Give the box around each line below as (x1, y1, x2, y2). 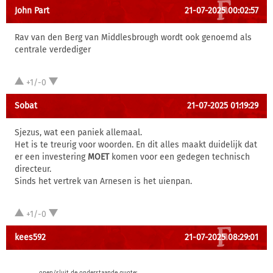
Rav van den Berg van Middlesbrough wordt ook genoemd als (15, 32, 252, 43)
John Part (15, 5, 49, 16)
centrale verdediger (15, 44, 91, 55)
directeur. (15, 164, 51, 174)
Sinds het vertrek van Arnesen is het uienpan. (15, 176, 192, 186)
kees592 (15, 232, 46, 243)
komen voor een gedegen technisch (109, 152, 250, 162)
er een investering (15, 152, 88, 162)
